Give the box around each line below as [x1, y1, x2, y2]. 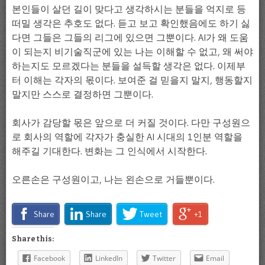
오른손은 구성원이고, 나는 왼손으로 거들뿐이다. [12, 173, 215, 185]
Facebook [34, 253, 65, 264]
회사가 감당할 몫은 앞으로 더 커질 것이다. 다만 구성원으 [12, 116, 250, 128]
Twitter [153, 253, 176, 264]
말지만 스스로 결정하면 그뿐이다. [12, 88, 153, 100]
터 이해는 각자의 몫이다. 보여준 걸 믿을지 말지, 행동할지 [12, 73, 253, 86]
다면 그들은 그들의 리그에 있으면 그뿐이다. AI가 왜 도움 [12, 31, 248, 43]
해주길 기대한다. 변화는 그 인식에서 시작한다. [12, 144, 207, 157]
